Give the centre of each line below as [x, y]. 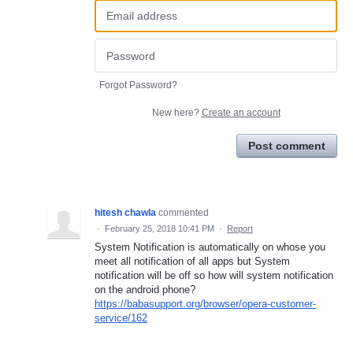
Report [240, 228]
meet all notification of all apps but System [192, 261]
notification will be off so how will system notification [214, 275]
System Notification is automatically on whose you [210, 247]
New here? [176, 112]
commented [184, 212]
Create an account [241, 112]
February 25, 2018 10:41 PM [160, 228]
